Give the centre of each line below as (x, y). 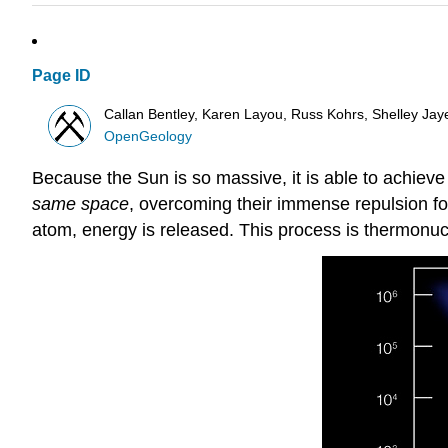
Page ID (61, 76)
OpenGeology (148, 136)
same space (80, 204)
